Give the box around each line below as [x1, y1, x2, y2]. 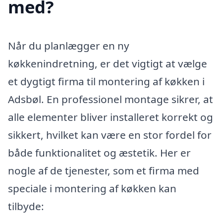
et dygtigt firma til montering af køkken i [8, 74, 205, 88]
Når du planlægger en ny [8, 38, 129, 53]
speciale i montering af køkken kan [8, 181, 176, 195]
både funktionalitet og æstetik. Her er [8, 145, 191, 160]
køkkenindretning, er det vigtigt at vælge [8, 56, 207, 70]
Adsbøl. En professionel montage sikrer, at [8, 92, 213, 106]
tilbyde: [8, 199, 44, 213]
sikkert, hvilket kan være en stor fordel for [8, 127, 212, 142]
